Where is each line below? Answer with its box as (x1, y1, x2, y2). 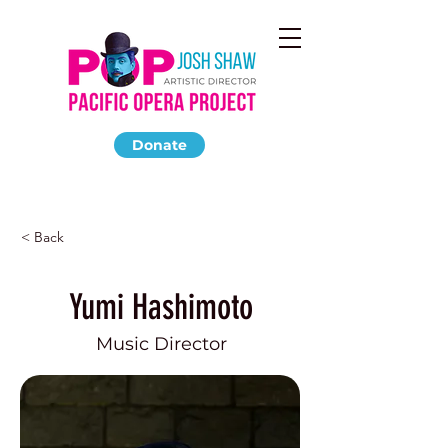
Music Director (95, 333, 227, 355)
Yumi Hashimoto (69, 286, 253, 328)
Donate (132, 136, 187, 154)
